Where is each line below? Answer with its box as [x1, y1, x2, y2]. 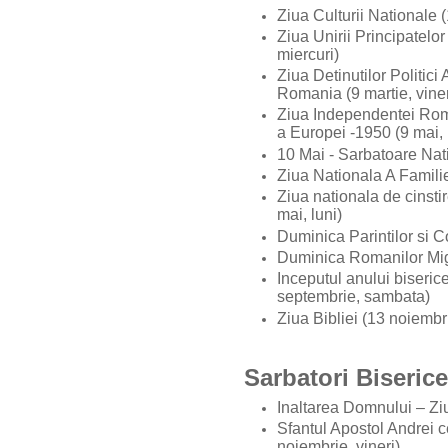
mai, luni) [277, 206, 342, 224]
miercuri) [277, 45, 343, 63]
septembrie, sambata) [277, 288, 434, 306]
